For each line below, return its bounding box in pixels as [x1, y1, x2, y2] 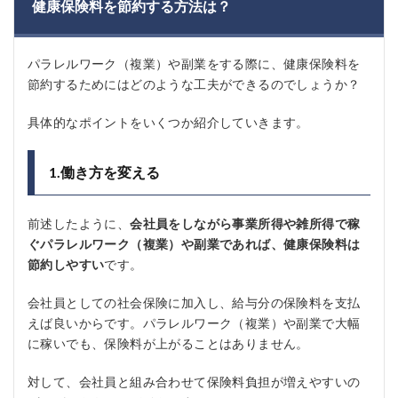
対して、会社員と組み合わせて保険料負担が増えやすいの [28, 374, 361, 389]
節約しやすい [28, 257, 105, 272]
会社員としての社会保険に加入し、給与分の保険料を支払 [28, 295, 361, 310]
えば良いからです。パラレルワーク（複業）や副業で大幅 [28, 315, 361, 330]
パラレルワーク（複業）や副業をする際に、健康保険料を [28, 56, 361, 71]
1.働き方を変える [49, 163, 160, 180]
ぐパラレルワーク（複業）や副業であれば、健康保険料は [28, 236, 361, 251]
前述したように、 [28, 216, 131, 231]
